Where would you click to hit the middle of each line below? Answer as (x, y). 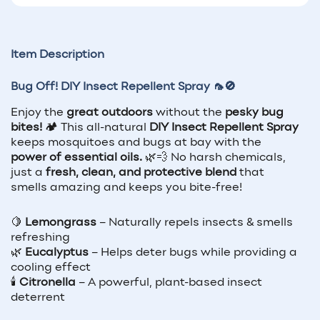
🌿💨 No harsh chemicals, (214, 158)
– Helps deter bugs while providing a (193, 253)
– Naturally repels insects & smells (195, 223)
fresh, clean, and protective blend (141, 173)
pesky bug (254, 113)
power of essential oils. (76, 158)
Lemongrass (61, 223)
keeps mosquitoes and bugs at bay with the (136, 143)
